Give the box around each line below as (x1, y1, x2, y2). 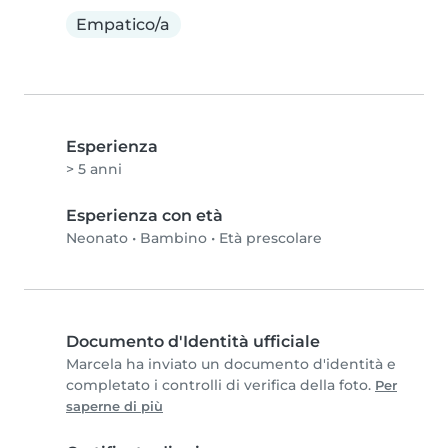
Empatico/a (76, 14, 171, 34)
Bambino (140, 229, 207, 248)
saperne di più (66, 399, 163, 415)
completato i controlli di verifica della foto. (66, 376, 375, 395)
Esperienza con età (66, 206, 223, 226)
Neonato (66, 229, 128, 248)
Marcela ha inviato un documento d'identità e (66, 355, 396, 374)
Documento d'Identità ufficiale (66, 332, 320, 352)
